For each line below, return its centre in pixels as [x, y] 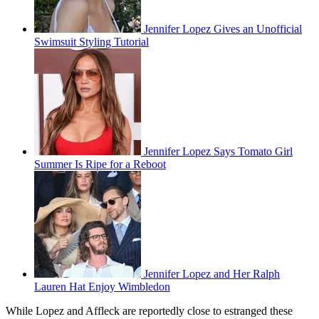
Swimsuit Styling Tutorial [91, 42]
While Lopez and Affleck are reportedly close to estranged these [149, 311]
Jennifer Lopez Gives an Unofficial [223, 29]
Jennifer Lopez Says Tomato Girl [218, 152]
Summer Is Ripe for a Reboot [100, 164]
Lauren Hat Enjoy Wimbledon [102, 287]
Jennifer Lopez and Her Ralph [212, 274]
